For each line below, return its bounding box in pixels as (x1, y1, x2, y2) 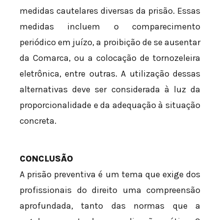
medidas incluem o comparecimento (20, 21, 200, 32)
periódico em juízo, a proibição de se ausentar (20, 37, 200, 48)
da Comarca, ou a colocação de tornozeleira (20, 53, 200, 64)
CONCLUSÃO (20, 153, 73, 165)
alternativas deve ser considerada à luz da (20, 84, 200, 95)
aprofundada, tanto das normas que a (20, 200, 200, 212)
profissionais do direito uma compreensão (20, 185, 200, 196)
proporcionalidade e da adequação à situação (20, 100, 200, 111)
